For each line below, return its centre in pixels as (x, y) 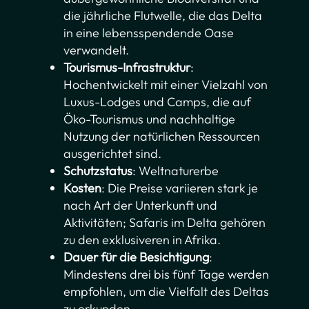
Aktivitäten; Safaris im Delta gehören (165, 222)
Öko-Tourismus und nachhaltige (150, 119)
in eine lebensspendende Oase (149, 32)
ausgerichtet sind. (113, 153)
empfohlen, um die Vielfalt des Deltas (167, 291)
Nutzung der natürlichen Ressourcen (162, 136)
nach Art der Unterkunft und (141, 205)
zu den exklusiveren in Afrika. (142, 239)
